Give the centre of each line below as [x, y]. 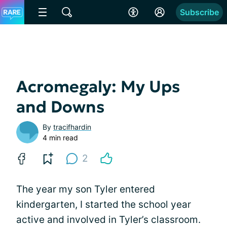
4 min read [60, 138]
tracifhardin [72, 127]
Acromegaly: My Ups [98, 87]
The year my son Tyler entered [86, 189]
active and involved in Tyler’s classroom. [108, 220]
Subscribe [199, 12]
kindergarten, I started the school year [104, 204]
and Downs [60, 107]
